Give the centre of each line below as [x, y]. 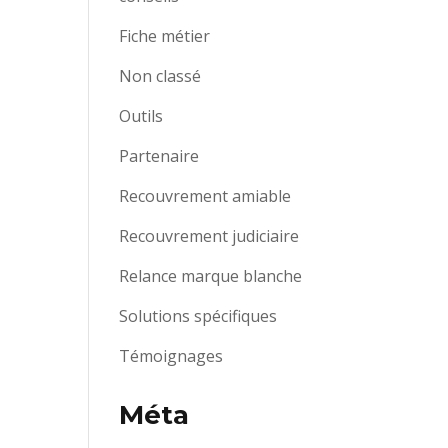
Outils [141, 116]
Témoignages [171, 356]
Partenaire [159, 156]
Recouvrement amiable [205, 196]
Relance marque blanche [211, 276]
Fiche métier [165, 36]
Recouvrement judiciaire [209, 236]
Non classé [160, 76]
